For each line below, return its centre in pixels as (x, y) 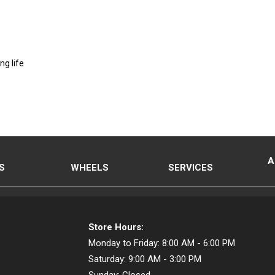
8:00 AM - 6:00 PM (199, 243)
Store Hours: (116, 227)
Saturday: (107, 259)
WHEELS (90, 167)
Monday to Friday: (124, 243)
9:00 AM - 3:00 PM (165, 259)
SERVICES (190, 167)
